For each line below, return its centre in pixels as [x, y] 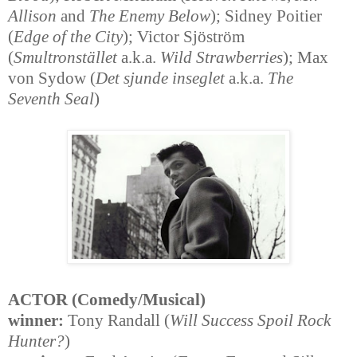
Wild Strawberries [222, 58]
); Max [306, 58]
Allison [32, 16]
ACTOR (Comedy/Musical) [107, 300]
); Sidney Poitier [266, 16]
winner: [36, 321]
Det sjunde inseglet [160, 78]
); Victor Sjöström [184, 37]
